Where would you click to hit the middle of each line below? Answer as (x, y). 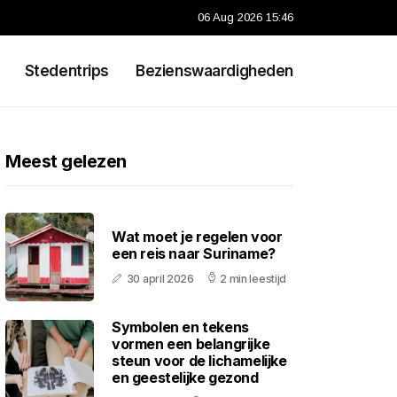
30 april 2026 (160, 279)
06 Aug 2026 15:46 (245, 17)
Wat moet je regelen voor (197, 237)
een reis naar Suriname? (194, 253)
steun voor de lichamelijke (199, 361)
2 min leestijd (253, 279)
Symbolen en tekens (180, 327)
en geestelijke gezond (185, 378)
